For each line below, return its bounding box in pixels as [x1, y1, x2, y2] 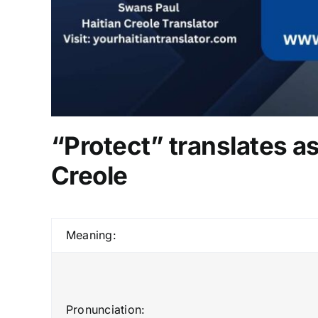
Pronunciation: [65, 302, 146, 317]
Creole [50, 160, 128, 191]
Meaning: [65, 227, 116, 242]
